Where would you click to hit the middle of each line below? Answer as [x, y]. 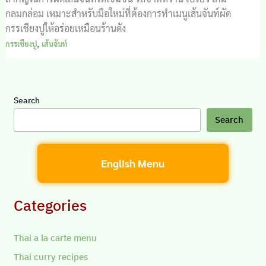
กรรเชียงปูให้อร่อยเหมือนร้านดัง [65, 28]
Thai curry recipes [51, 257]
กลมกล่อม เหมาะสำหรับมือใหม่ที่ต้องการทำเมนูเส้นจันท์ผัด [118, 13]
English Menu [133, 163]
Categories [50, 206]
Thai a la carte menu [56, 238]
